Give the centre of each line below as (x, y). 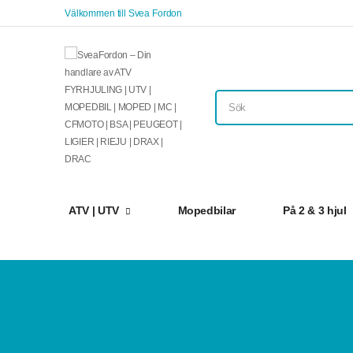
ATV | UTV (94, 210)
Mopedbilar (207, 210)
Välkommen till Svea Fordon (124, 13)
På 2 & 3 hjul (315, 210)
